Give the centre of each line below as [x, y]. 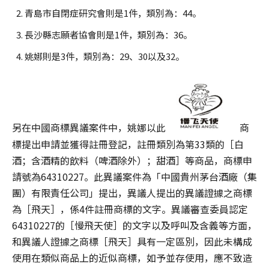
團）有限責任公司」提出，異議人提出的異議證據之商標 [132, 192]
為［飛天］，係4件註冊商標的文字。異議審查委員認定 [130, 209]
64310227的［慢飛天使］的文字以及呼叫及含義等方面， [134, 225]
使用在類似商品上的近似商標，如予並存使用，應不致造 [132, 257]
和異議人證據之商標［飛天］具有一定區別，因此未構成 [132, 241]
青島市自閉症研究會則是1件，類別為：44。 [113, 13]
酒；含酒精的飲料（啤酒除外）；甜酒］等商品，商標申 [132, 160]
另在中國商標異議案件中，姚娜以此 [89, 128]
